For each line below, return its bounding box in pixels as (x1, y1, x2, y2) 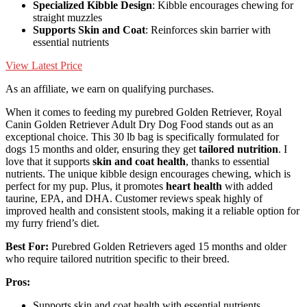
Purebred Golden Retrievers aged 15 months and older (49, 240, 286, 252)
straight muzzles (33, 11, 102, 23)
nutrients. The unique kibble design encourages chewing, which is (5, 167, 291, 180)
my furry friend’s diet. (5, 217, 99, 229)
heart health (166, 180, 222, 192)
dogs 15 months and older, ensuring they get (5, 143, 199, 155)
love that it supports (5, 155, 93, 167)
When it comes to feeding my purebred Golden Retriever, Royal (5, 106, 282, 118)
